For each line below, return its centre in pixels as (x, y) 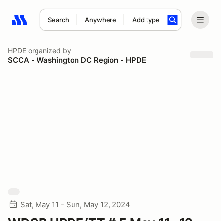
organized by (49, 50)
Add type (146, 20)
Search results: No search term (69, 25)
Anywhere (100, 20)
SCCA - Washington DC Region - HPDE (77, 60)
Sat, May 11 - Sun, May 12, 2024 (75, 204)
